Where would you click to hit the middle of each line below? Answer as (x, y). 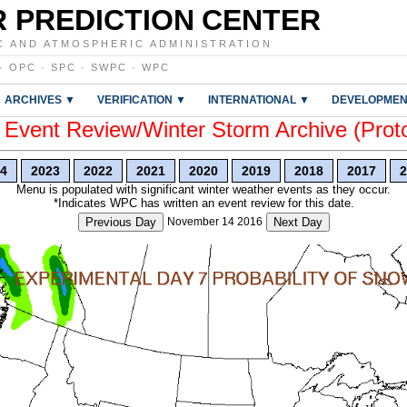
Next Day (298, 222)
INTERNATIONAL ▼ (259, 99)
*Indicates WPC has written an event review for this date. (203, 203)
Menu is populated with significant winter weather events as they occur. (203, 189)
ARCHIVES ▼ (40, 99)
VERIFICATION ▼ (142, 99)
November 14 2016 (214, 222)
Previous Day (120, 222)
